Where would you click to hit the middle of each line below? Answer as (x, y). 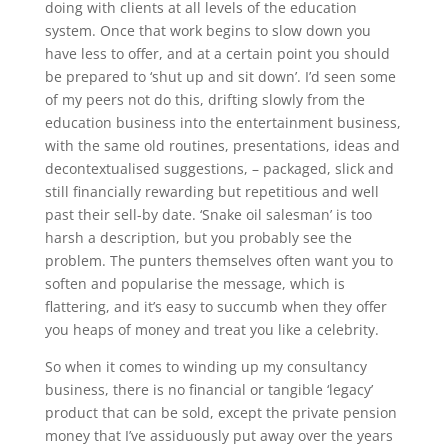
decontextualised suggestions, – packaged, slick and (219, 168)
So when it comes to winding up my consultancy (205, 366)
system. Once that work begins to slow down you (207, 30)
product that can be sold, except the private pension (220, 412)
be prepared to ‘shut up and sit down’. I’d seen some (220, 76)
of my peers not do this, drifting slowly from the (204, 99)
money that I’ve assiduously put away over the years (218, 435)
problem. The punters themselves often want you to (218, 260)
